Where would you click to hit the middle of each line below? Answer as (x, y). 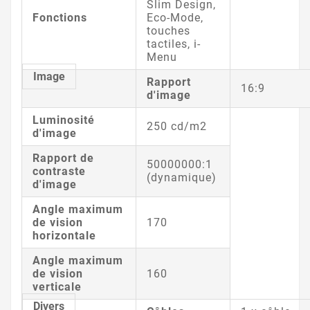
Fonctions (60, 17)
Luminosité (64, 120)
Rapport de (63, 158)
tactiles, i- (174, 44)
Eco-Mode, (175, 17)
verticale (57, 286)
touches (168, 30)
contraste (59, 171)
